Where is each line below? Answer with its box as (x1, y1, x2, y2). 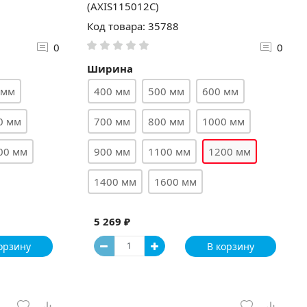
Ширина (86, 61, 133, 75)
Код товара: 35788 (86, 19, 179, 33)
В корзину (206, 239, 254, 253)
